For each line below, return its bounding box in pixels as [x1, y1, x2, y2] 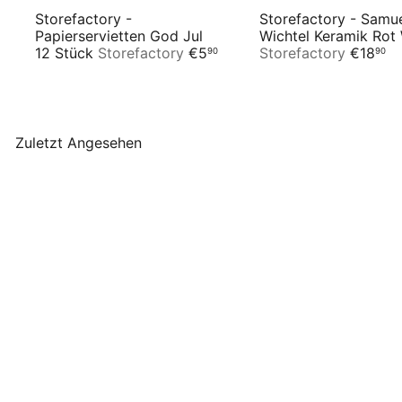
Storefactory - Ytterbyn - [35, 369, 206, 388]
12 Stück [35, 43, 98, 62]
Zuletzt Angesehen [15, 133, 142, 152]
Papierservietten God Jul [35, 26, 203, 45]
